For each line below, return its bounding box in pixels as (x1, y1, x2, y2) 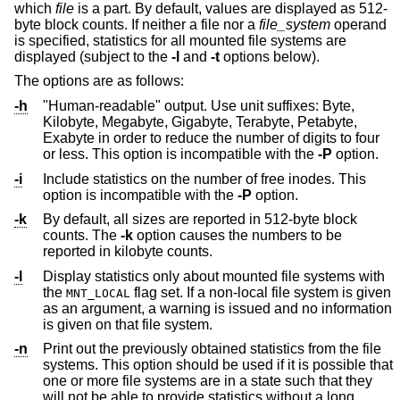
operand (330, 16, 387, 32)
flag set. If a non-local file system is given (130, 284, 356, 300)
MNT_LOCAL (66, 286, 130, 300)
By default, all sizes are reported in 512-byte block (43, 212, 357, 228)
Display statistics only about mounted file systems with (43, 268, 385, 284)
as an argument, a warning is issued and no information (43, 300, 392, 316)
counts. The (43, 228, 121, 244)
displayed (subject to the (14, 48, 171, 64)
